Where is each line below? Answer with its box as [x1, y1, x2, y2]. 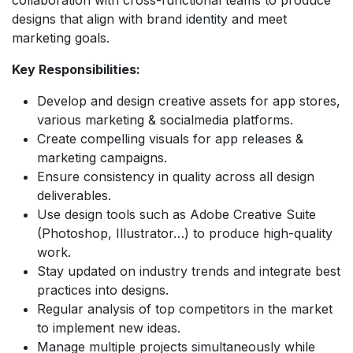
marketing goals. [12, 29, 110, 46]
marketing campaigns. [37, 149, 167, 165]
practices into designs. [37, 281, 169, 298]
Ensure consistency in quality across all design [37, 168, 314, 184]
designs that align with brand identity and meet [12, 10, 287, 27]
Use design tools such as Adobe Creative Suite [37, 206, 316, 222]
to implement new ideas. [37, 319, 180, 336]
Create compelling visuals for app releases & [37, 130, 303, 147]
